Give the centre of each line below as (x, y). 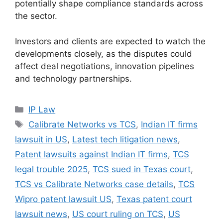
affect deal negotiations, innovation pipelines (105, 66)
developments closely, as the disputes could (104, 54)
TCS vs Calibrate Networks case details (94, 184)
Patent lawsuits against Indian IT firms (91, 154)
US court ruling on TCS (118, 214)
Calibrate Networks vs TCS (82, 124)
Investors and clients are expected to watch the (110, 41)
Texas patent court (154, 199)
